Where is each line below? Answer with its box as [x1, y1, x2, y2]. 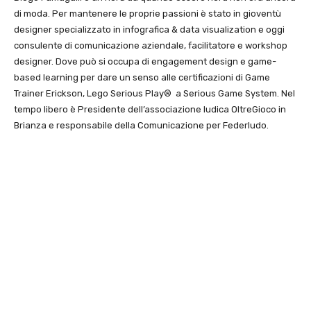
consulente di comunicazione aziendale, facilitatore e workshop [14, 40, 287, 51]
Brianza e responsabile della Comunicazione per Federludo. [14, 120, 269, 131]
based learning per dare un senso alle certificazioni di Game [14, 72, 270, 83]
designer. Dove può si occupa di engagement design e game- [14, 56, 276, 67]
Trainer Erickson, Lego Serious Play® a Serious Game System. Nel [14, 88, 295, 99]
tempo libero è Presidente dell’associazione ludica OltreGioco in [14, 104, 286, 115]
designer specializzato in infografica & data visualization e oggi [14, 24, 285, 35]
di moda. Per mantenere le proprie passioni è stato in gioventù [14, 8, 281, 19]
